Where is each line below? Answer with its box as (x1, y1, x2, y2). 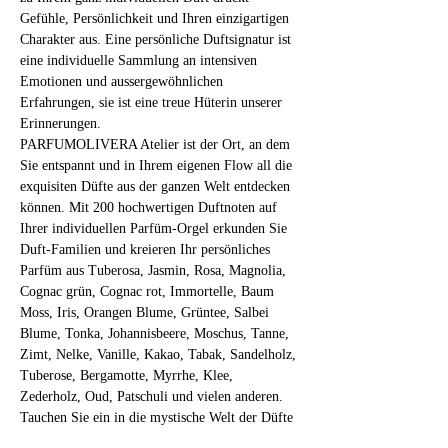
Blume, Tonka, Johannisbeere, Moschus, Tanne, (20, 326, 293, 341)
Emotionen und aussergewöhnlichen (20, 74, 227, 89)
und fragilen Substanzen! (20, 431, 165, 446)
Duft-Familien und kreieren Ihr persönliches (20, 242, 274, 257)
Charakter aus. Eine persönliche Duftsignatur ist (20, 32, 295, 47)
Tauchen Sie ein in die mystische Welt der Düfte (20, 410, 297, 425)
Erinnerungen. (20, 116, 101, 131)
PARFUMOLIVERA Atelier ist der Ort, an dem (20, 137, 294, 152)
